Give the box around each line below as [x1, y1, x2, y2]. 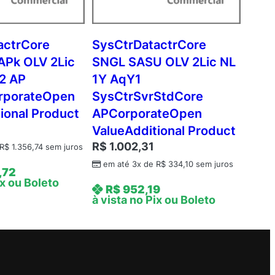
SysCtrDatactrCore [91, 37, 206, 53]
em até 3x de [103, 160, 156, 169]
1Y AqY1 [91, 72, 141, 87]
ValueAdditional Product [91, 123, 236, 139]
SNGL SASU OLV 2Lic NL [91, 55, 236, 70]
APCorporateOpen [91, 106, 202, 122]
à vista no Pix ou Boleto [91, 193, 215, 207]
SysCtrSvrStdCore [91, 89, 203, 104]
